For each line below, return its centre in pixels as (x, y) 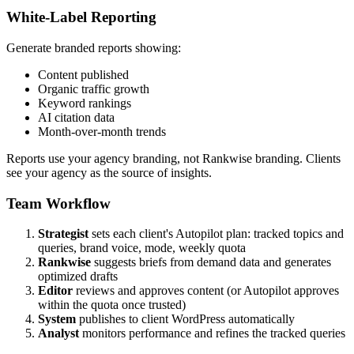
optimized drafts (78, 277)
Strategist (63, 234)
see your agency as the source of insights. (109, 172)
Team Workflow (58, 203)
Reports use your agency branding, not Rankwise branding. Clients (173, 158)
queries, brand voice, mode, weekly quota (142, 248)
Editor (55, 291)
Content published (83, 74)
